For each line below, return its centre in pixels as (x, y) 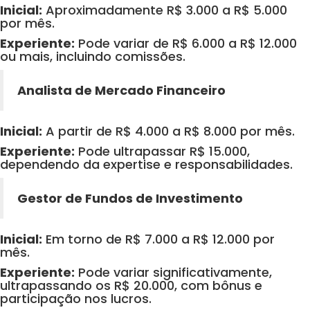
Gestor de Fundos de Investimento (130, 199)
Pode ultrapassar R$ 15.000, (162, 152)
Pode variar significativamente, (173, 273)
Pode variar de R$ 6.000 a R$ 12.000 (186, 44)
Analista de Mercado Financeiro (121, 91)
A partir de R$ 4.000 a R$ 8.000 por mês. (168, 131)
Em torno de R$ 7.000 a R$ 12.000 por (158, 239)
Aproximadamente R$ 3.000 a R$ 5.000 (165, 10)
